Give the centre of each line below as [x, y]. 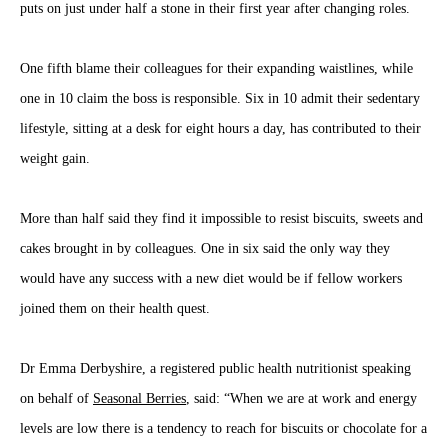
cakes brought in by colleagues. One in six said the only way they [205, 249]
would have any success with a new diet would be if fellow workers [211, 279]
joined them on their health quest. [115, 309]
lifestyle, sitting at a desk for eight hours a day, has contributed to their [220, 129]
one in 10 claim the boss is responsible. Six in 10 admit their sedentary [220, 99]
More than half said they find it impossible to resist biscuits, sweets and [221, 219]
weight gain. [55, 159]
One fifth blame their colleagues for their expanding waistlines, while [216, 69]
